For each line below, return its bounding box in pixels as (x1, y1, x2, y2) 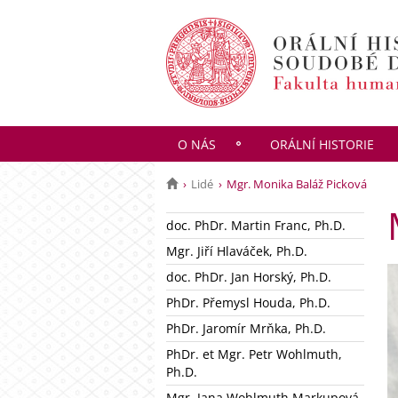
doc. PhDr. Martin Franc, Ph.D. (166, 217, 346, 234)
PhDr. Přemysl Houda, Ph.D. (166, 294, 330, 311)
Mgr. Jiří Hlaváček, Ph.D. (166, 243, 307, 259)
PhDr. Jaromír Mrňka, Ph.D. (166, 320, 326, 337)
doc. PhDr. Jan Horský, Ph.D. (166, 268, 331, 285)
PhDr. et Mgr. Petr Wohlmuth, (166, 346, 342, 362)
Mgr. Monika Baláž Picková (227, 176, 367, 192)
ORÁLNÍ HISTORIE (269, 136, 374, 153)
